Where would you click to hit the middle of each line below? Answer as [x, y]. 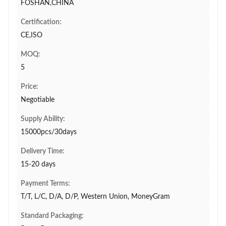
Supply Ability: [43, 119]
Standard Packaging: [52, 216]
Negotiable [38, 100]
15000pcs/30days [49, 132]
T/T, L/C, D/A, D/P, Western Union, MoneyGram [95, 197]
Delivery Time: [43, 151]
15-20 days [38, 164]
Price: [30, 87]
